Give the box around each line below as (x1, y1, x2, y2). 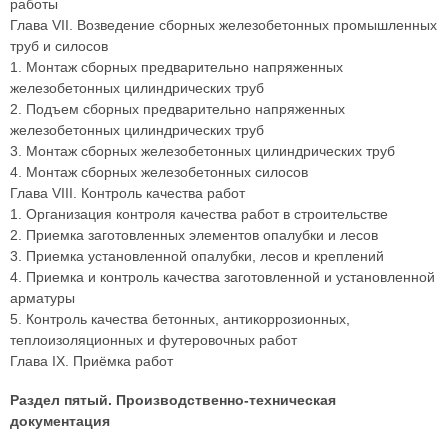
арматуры (10, 290, 75, 306)
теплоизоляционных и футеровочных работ (10, 332, 297, 348)
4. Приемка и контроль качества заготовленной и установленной (10, 269, 435, 285)
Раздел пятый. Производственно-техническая (10, 392, 336, 408)
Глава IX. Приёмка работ (10, 353, 173, 369)
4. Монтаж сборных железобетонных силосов (10, 164, 308, 180)
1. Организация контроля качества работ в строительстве (10, 206, 388, 222)
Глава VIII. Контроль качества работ (10, 185, 245, 201)
